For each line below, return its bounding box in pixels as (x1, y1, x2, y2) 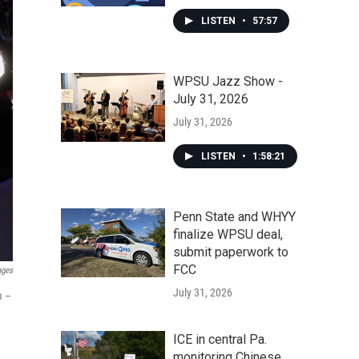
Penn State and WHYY (173, 209, 296, 224)
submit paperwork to (173, 244, 288, 260)
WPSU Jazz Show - (173, 74, 283, 89)
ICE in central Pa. (173, 332, 267, 347)
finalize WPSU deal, (173, 227, 283, 242)
